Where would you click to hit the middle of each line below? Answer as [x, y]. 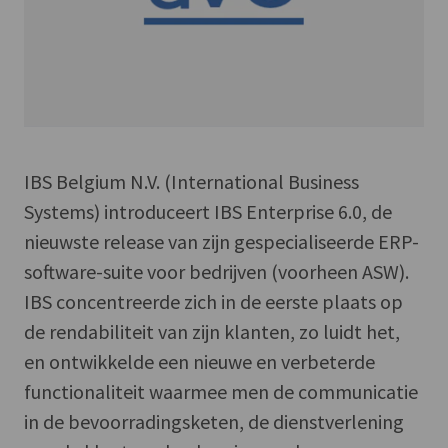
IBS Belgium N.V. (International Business [191, 181]
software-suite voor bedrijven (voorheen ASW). [216, 271]
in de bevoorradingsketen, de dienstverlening [214, 421]
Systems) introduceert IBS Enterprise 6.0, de [208, 211]
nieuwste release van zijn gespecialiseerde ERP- [221, 241]
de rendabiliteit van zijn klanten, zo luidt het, [212, 331]
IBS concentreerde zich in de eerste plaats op [213, 301]
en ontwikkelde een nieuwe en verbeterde [199, 361]
